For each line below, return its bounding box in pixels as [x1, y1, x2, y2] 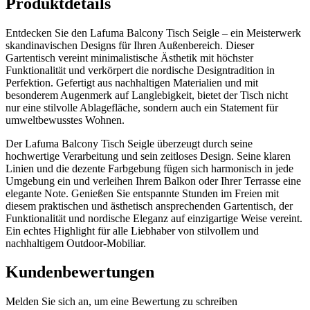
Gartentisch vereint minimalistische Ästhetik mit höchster [6, 51, 253, 64]
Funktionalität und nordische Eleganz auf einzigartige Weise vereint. [6, 212, 302, 224]
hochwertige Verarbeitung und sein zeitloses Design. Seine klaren [6, 149, 291, 162]
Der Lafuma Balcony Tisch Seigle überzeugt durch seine [6, 137, 253, 149]
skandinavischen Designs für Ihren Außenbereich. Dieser [6, 39, 254, 51]
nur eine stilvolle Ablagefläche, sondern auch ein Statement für [6, 101, 278, 113]
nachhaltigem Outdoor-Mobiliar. [6, 237, 146, 249]
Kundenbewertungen [6, 263, 154, 282]
